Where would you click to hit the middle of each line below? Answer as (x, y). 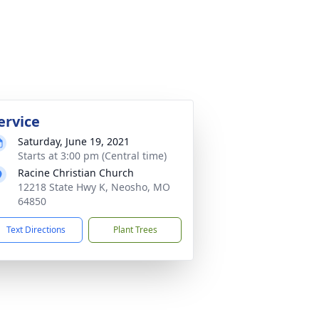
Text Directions (36, 230)
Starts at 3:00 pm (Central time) (92, 156)
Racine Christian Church (76, 173)
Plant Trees (135, 230)
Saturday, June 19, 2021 (74, 141)
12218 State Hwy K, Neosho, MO (94, 187)
